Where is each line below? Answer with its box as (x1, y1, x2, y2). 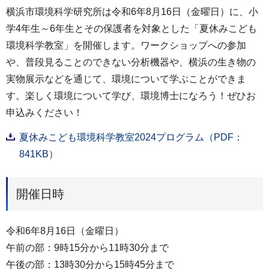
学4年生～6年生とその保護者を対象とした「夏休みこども (6, 23, 257, 34)
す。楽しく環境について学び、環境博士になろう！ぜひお (6, 91, 256, 101)
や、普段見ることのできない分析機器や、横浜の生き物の (6, 57, 256, 68)
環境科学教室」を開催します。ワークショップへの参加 (6, 40, 246, 51)
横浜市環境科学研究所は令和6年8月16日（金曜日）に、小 (6, 7, 258, 17)
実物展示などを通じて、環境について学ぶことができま (6, 74, 246, 85)
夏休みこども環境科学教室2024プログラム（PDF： (19, 131, 243, 142)
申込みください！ (6, 107, 83, 118)
